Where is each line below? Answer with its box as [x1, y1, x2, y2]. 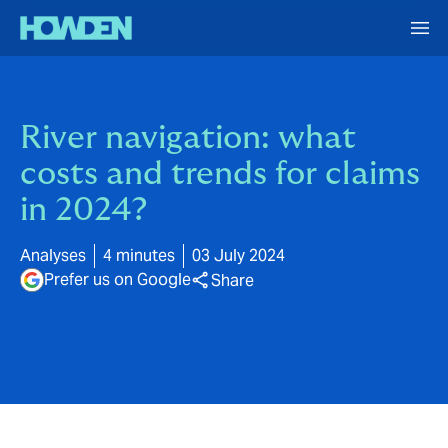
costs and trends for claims [20, 158, 420, 190]
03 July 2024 [192, 245, 285, 266]
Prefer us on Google [44, 269, 191, 290]
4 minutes [103, 245, 175, 266]
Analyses [20, 245, 86, 266]
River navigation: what [20, 122, 356, 154]
